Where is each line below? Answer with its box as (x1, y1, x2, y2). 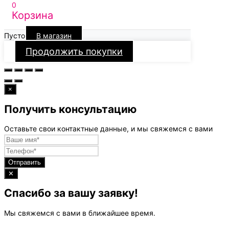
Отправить (8, 158, 41, 167)
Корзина (12, 9, 53, 22)
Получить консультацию (4, 102, 136, 116)
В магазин (36, 31, 72, 40)
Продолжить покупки (26, 46, 123, 57)
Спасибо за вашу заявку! (4, 187, 138, 200)
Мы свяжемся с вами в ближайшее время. (4, 208, 155, 217)
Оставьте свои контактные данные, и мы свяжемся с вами (4, 124, 213, 133)
